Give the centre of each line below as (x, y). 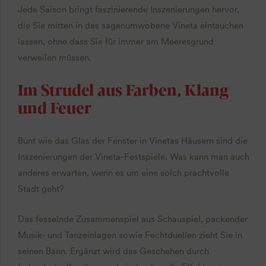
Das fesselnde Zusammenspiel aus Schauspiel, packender (132, 219)
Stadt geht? (41, 189)
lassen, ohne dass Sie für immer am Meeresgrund (115, 41)
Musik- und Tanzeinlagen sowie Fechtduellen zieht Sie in (130, 235)
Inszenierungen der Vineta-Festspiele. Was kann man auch (133, 156)
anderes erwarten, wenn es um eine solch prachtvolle (123, 172)
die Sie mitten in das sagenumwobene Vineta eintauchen (130, 25)
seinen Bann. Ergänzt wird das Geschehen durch (113, 251)
